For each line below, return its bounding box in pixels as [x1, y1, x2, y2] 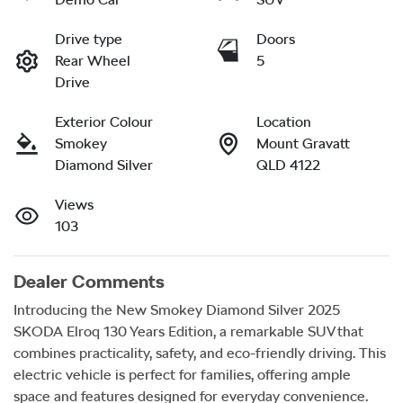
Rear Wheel [55, 51, 130, 69]
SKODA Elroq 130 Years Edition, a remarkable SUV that [13, 322, 363, 340]
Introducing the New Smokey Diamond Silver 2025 [13, 300, 340, 318]
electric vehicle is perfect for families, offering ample [13, 365, 351, 383]
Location [256, 112, 311, 130]
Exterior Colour [55, 112, 153, 130]
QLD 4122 [256, 156, 320, 174]
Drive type [55, 30, 122, 48]
